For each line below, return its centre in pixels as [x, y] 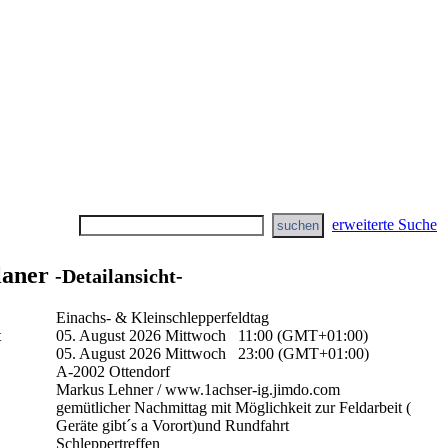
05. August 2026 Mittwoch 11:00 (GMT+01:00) [212, 335]
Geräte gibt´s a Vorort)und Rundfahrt [172, 425]
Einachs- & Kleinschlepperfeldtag [162, 317]
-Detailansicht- [119, 275]
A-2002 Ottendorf [113, 371]
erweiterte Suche [384, 224]
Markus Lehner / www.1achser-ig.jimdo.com [198, 389]
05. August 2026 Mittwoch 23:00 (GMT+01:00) [212, 353]
